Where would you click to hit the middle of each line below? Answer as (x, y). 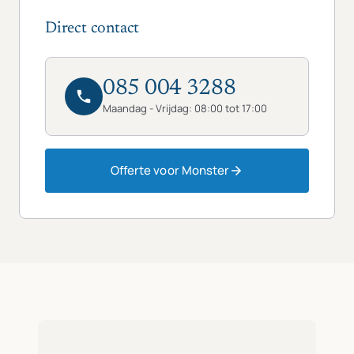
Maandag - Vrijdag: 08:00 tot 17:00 (185, 108)
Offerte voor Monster (170, 170)
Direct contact (92, 28)
